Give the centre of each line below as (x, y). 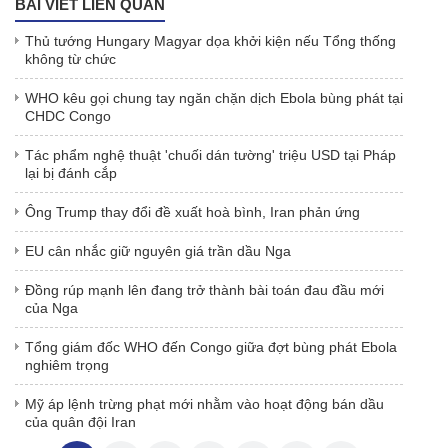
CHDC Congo (68, 115)
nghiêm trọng (67, 364)
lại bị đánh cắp (71, 172)
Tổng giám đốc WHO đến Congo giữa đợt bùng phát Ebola (211, 346)
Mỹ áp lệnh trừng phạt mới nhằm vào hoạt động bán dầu (204, 403)
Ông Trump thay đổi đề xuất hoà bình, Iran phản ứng (192, 211)
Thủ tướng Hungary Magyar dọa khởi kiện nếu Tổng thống (210, 40)
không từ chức (70, 58)
